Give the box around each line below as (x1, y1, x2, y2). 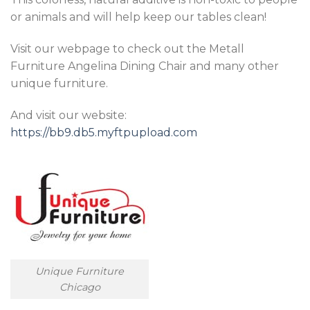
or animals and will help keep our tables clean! (10, 10, 266, 24)
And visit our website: (10, 109, 127, 122)
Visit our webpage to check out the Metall (10, 42, 244, 56)
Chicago (59, 280, 100, 293)
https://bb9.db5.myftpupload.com (10, 126, 197, 140)
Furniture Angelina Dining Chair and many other (10, 60, 279, 73)
